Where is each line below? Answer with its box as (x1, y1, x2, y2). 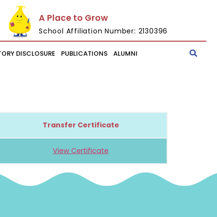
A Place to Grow (39, 12, 108, 24)
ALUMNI (113, 48, 138, 58)
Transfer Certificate (42, 120, 119, 130)
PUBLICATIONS (61, 48, 108, 58)
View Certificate (53, 145, 108, 155)
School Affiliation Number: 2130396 (39, 26, 168, 36)
